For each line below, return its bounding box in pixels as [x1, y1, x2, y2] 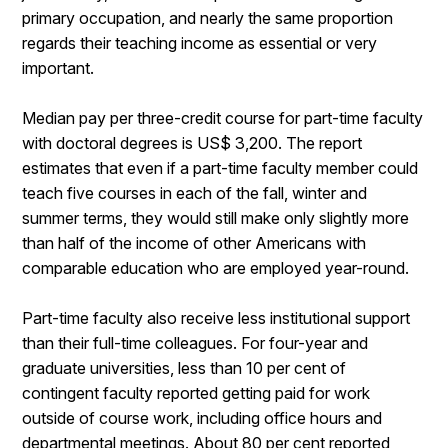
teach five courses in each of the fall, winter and [22, 183, 368, 203]
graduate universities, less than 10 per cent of [22, 358, 347, 378]
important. [22, 58, 95, 78]
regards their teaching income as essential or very [22, 33, 378, 53]
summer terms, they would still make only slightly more [22, 208, 410, 228]
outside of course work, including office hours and [22, 408, 383, 428]
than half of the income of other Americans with [22, 233, 367, 253]
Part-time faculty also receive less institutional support [22, 308, 411, 328]
